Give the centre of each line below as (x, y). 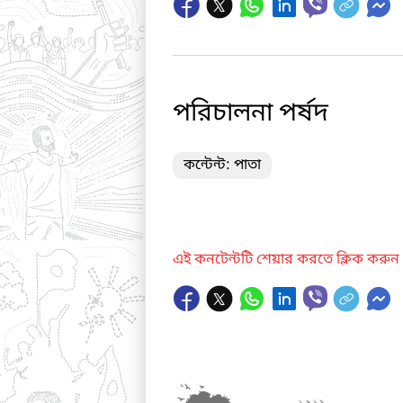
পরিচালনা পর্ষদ (251, 114)
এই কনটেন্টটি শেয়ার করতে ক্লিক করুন (286, 260)
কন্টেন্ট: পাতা (222, 166)
